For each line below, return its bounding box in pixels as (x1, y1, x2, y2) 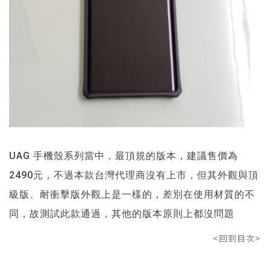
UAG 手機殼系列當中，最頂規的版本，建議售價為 (9, 149, 238, 162)
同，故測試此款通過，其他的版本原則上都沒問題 (9, 207, 234, 219)
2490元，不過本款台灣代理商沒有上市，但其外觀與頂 (9, 169, 259, 181)
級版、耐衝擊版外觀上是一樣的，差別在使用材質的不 (9, 188, 255, 200)
